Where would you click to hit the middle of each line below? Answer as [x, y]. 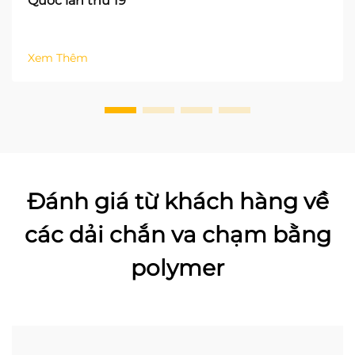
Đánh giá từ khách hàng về [177, 201]
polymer [177, 267]
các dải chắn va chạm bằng [177, 234]
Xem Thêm [58, 57]
